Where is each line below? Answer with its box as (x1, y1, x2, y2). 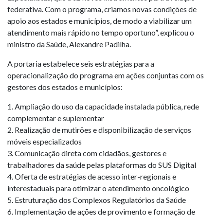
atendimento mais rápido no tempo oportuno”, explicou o (7, 28, 194, 37)
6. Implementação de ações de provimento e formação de (7, 207, 195, 216)
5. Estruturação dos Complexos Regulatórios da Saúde (7, 195, 186, 204)
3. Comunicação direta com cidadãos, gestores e (7, 148, 166, 158)
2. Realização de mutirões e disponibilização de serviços (7, 125, 191, 134)
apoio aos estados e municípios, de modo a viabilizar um (7, 16, 192, 25)
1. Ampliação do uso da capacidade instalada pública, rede (7, 102, 199, 111)
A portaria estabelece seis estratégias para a (7, 59, 154, 68)
